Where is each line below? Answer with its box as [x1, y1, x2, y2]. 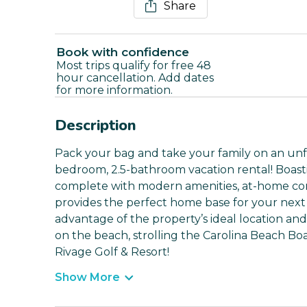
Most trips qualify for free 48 [56, 59, 211, 73]
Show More [55, 271, 120, 284]
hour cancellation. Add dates [56, 71, 214, 85]
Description [55, 115, 136, 136]
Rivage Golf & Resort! [55, 245, 169, 259]
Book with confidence [56, 45, 189, 60]
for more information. [56, 84, 173, 97]
